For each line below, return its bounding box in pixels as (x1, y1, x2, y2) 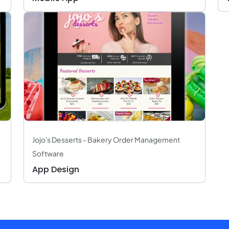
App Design (32, 164, 79, 175)
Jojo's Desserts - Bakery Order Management (32, 135, 180, 144)
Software (32, 149, 64, 158)
